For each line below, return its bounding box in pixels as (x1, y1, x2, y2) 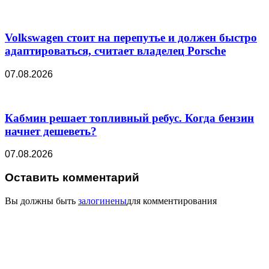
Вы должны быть (5, 195, 78, 206)
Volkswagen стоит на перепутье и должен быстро (5, 31, 257, 44)
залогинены (78, 195, 127, 206)
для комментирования (127, 195, 217, 206)
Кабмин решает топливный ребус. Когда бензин (5, 111, 254, 124)
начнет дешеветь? (5, 124, 97, 138)
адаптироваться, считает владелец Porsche (5, 44, 226, 58)
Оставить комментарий (5, 171, 139, 184)
